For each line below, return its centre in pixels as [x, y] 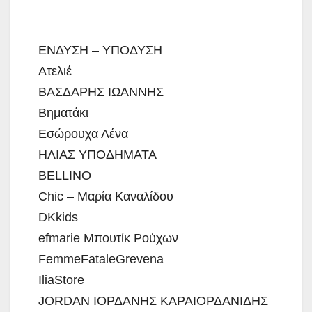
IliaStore [61, 280]
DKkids [58, 217]
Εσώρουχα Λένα [83, 133]
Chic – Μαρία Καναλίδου [106, 196]
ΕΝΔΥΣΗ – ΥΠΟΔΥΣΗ [100, 50]
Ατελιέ [55, 71]
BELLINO [65, 175]
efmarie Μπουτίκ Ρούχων [108, 238]
